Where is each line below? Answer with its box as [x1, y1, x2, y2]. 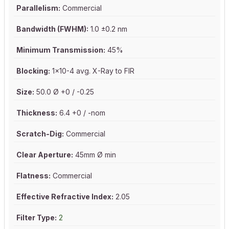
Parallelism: [16, 4, 60, 13]
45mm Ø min [73, 150, 116, 159]
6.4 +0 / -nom [57, 108, 105, 118]
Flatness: [16, 171, 51, 180]
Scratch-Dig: [16, 129, 64, 139]
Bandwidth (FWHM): [16, 25, 88, 34]
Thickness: [16, 108, 57, 118]
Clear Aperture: [16, 150, 73, 159]
